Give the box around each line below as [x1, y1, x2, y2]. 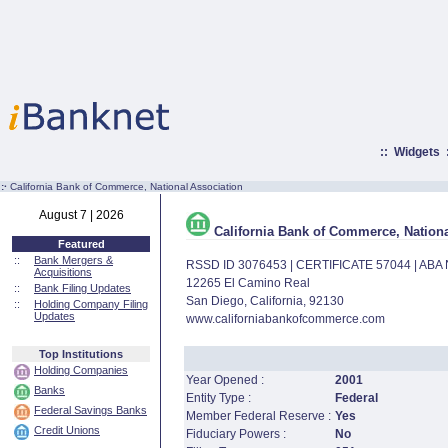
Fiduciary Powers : [185, 427, 286, 441]
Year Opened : [185, 373, 264, 387]
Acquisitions [34, 266, 92, 278]
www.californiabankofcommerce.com [185, 312, 385, 326]
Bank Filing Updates [34, 282, 131, 294]
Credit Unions [34, 424, 100, 436]
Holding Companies [34, 364, 128, 376]
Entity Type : [185, 391, 251, 405]
